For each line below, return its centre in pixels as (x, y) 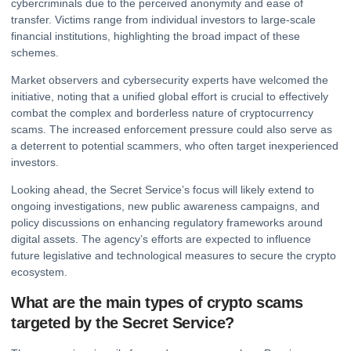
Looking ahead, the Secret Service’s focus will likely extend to (163, 190)
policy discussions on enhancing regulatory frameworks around (167, 223)
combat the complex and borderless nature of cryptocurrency (162, 113)
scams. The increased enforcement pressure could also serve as (172, 130)
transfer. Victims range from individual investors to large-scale (163, 19)
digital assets (43, 239)
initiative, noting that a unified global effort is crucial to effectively (170, 97)
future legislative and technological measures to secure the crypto (174, 256)
